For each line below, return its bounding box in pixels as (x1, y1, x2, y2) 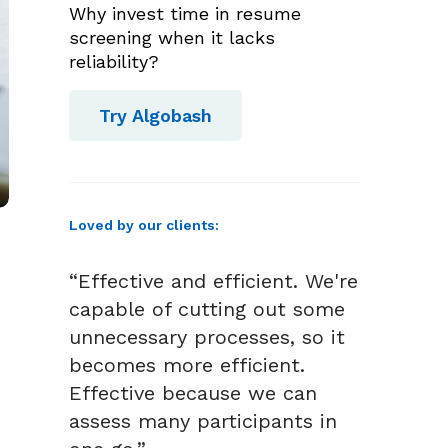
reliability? (68, 50, 159, 72)
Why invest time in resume (68, 2, 301, 24)
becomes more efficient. (68, 353, 305, 378)
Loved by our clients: (68, 217, 219, 234)
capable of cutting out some (68, 297, 345, 322)
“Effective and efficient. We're (68, 269, 358, 294)
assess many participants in (68, 409, 337, 434)
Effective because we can (68, 381, 317, 406)
